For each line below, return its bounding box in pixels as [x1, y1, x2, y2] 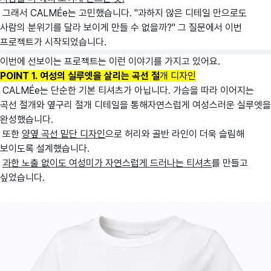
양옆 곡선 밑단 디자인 [22, 128, 105, 140]
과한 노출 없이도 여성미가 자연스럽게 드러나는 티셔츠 [2, 157, 212, 169]
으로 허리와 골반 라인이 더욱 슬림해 [105, 128, 244, 140]
